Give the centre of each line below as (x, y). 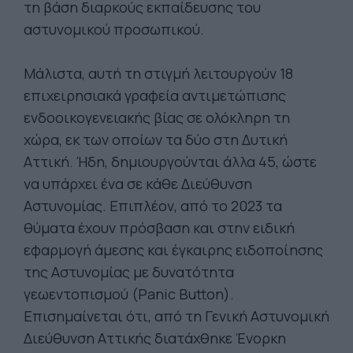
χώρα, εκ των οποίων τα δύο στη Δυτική (156, 139)
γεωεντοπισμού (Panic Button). (129, 294)
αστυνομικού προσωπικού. (114, 29)
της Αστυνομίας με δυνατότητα (129, 272)
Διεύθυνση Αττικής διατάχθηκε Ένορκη (155, 338)
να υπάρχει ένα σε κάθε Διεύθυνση (138, 184)
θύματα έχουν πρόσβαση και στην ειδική (159, 228)
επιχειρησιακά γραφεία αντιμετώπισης (155, 95)
